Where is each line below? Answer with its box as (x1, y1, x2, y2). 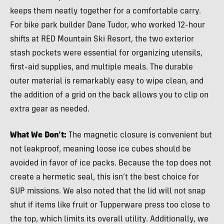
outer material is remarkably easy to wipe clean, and (10, 77, 203, 85)
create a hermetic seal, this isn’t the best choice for (10, 173, 199, 181)
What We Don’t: (10, 131, 66, 139)
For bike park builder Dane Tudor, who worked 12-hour (10, 21, 205, 29)
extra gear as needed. (10, 105, 89, 113)
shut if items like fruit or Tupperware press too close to (10, 201, 210, 209)
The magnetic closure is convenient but (66, 131, 212, 139)
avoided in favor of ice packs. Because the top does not (10, 159, 211, 167)
